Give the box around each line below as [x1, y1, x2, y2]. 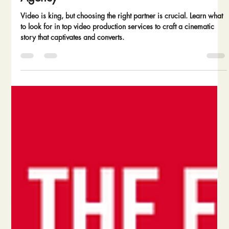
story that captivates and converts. [20, 45, 125, 56]
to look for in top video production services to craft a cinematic [20, 35, 215, 45]
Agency [20, 4, 58, 18]
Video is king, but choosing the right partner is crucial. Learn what [20, 24, 223, 34]
